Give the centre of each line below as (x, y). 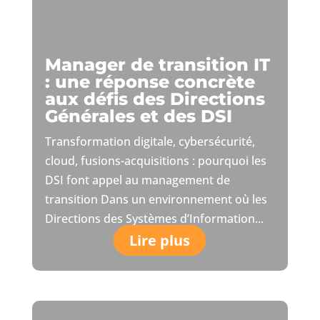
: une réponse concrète (150, 82)
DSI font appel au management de (137, 180)
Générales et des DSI (138, 116)
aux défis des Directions (155, 99)
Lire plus (160, 241)
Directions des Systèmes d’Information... (154, 219)
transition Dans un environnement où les (156, 200)
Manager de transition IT (157, 65)
